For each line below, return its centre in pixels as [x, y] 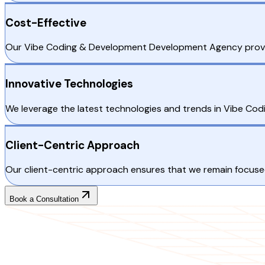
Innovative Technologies [69, 84]
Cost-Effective [46, 22]
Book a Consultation [44, 199]
